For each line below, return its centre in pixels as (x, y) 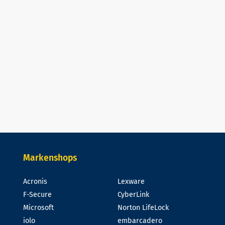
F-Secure (37, 194)
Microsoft (38, 207)
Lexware (131, 181)
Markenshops (50, 158)
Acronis (35, 181)
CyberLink (133, 194)
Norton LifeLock (143, 207)
